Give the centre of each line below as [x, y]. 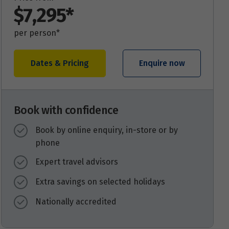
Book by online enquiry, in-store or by [107, 130]
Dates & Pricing [60, 63]
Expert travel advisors [77, 162]
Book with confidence [66, 110]
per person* [37, 33]
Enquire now [162, 63]
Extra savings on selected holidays [100, 181]
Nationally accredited [76, 201]
